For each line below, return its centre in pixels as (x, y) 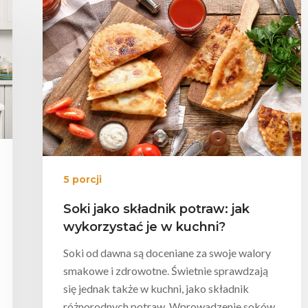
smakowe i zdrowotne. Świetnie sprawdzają (166, 271)
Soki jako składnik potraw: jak (156, 209)
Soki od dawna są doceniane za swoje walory (167, 253)
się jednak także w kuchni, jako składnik (156, 289)
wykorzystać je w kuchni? (144, 227)
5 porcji (82, 180)
